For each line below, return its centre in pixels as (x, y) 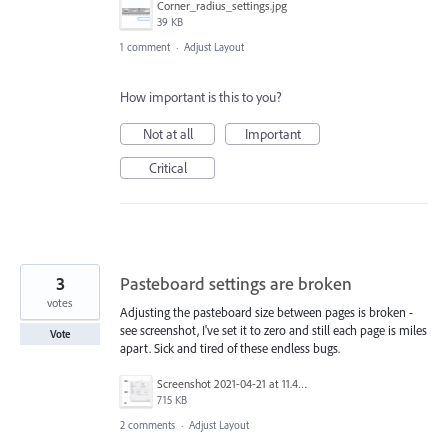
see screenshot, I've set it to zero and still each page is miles (273, 330)
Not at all (167, 134)
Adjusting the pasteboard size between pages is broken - (266, 312)
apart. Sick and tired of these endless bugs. (230, 348)
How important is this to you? (201, 97)
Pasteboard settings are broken (236, 284)
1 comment (145, 47)
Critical (167, 168)
